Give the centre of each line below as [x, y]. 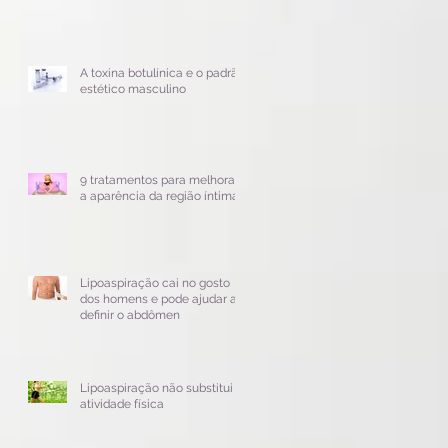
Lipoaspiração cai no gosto [155, 282]
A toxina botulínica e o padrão [162, 72]
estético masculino [133, 88]
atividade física [122, 403]
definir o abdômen [130, 314]
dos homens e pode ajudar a [158, 298]
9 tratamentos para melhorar [159, 179]
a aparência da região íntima [159, 195]
